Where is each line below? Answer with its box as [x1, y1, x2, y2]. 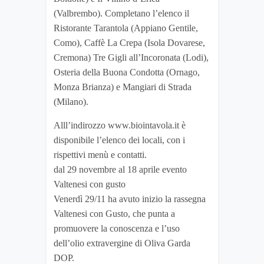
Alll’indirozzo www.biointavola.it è [54, 120, 186, 131]
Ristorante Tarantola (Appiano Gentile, [54, 23, 198, 34]
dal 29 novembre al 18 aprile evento [54, 164, 187, 175]
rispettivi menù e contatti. [54, 150, 147, 160]
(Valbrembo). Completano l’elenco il [54, 8, 189, 19]
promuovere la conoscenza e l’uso [54, 223, 180, 234]
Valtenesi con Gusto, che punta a [54, 209, 177, 219]
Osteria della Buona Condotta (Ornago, [54, 67, 200, 78]
